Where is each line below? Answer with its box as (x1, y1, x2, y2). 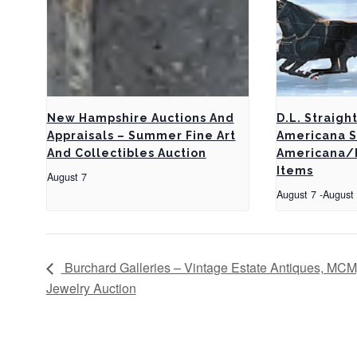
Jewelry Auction (45, 278, 136, 297)
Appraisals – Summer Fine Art (46, 129, 236, 143)
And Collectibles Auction (46, 147, 206, 160)
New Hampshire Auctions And (46, 112, 234, 125)
